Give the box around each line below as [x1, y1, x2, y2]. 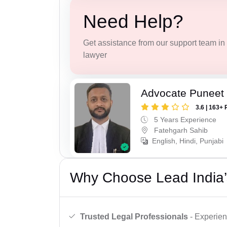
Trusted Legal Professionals [80, 212, 188, 221]
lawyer [83, 51, 107, 60]
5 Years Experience [152, 115, 217, 124]
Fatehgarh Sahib [152, 126, 208, 134]
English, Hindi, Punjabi [152, 136, 224, 145]
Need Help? [83, 11, 183, 32]
